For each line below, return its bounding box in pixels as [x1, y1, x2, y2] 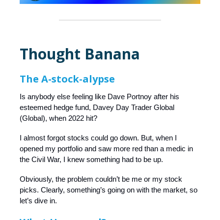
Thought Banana [20, 43, 140, 64]
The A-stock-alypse [20, 72, 115, 85]
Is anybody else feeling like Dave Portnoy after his [20, 92, 179, 101]
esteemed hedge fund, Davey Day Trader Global [20, 103, 174, 111]
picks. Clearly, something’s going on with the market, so [20, 185, 197, 194]
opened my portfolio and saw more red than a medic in [20, 144, 193, 153]
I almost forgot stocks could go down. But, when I [20, 133, 177, 142]
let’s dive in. [20, 196, 57, 205]
